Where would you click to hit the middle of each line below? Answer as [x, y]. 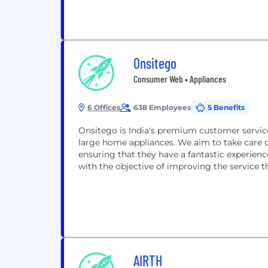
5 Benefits [226, 107]
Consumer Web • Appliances [180, 79]
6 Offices [104, 107]
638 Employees [162, 107]
